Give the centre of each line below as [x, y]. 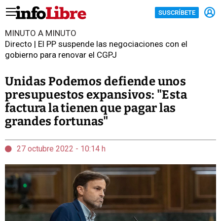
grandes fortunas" [57, 121]
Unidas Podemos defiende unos [96, 81]
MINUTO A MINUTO [41, 33]
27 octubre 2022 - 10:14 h [61, 149]
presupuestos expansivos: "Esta [96, 95]
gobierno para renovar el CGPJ [61, 55]
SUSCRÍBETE [177, 12]
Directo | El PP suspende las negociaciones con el [96, 44]
